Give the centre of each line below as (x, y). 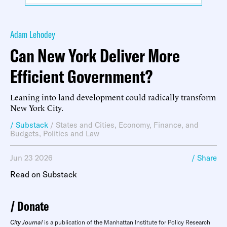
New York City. (37, 107)
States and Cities (85, 125)
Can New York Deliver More (95, 55)
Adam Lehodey (33, 34)
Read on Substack (44, 174)
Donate (33, 206)
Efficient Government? (81, 76)
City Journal (26, 222)
